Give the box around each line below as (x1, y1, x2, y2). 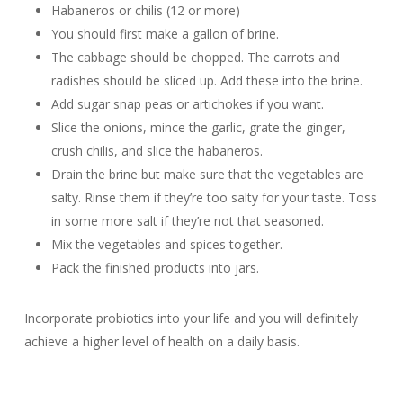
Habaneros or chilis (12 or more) (50, 2, 240, 19)
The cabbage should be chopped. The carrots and (50, 49, 340, 66)
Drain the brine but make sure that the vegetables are (50, 166, 363, 183)
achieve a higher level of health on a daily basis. (23, 333, 300, 350)
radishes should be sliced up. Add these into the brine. (50, 72, 363, 89)
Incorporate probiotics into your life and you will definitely (23, 309, 358, 327)
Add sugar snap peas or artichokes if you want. (50, 95, 324, 112)
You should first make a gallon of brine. (50, 25, 279, 42)
